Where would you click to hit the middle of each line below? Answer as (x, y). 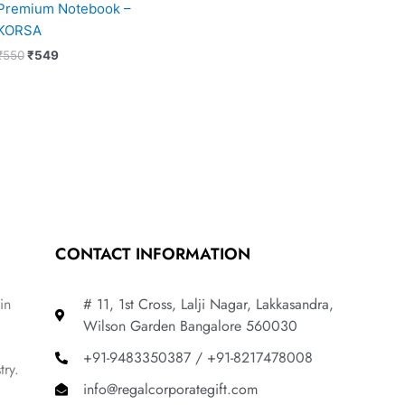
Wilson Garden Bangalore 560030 (190, 326)
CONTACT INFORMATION (153, 254)
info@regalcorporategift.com (170, 390)
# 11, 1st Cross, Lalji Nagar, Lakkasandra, (210, 305)
